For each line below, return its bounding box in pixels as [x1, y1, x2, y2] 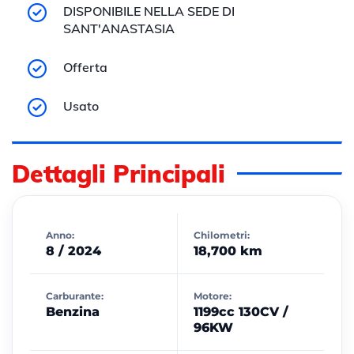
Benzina [46, 304, 100, 319]
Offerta [63, 59, 107, 75]
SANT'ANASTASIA [63, 21, 175, 36]
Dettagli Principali [12, 159, 225, 189]
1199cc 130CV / [193, 304, 288, 319]
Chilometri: [193, 229, 250, 241]
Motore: [193, 290, 232, 302]
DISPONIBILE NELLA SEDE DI [63, 3, 235, 19]
